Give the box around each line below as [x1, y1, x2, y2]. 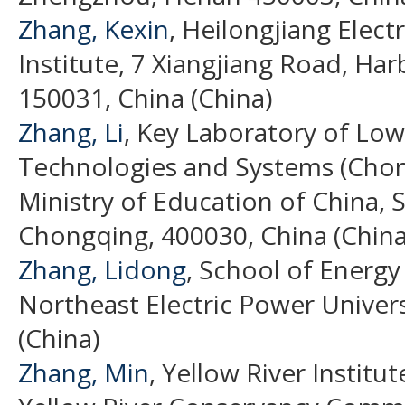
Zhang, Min [18, 354, 149, 390]
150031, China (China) [18, 80, 272, 115]
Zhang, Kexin [18, 11, 169, 46]
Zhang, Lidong [18, 251, 186, 287]
